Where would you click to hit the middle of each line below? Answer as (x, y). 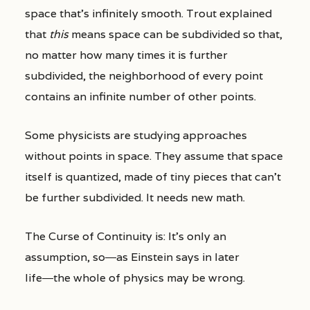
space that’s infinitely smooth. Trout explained (148, 13)
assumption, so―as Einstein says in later (132, 257)
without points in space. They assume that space (154, 156)
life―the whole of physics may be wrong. (135, 277)
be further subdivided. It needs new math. (135, 197)
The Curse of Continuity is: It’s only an (125, 236)
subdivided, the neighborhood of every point (144, 76)
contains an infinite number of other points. (140, 97)
